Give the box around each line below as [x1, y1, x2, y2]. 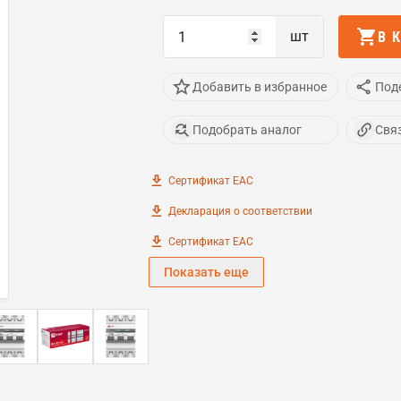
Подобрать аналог [192, 122, 302, 137]
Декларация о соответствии [168, 205, 312, 218]
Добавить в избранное [192, 79, 327, 94]
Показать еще [164, 265, 249, 279]
